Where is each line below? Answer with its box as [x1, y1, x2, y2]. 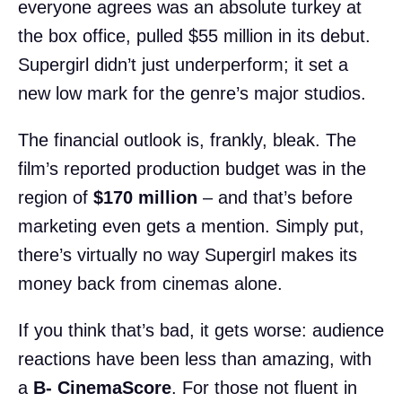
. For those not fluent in [171, 377, 357, 398]
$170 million [93, 187, 197, 207]
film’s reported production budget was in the [18, 158, 366, 179]
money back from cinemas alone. [18, 273, 283, 293]
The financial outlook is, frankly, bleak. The [18, 129, 356, 150]
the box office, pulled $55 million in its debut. [18, 25, 371, 46]
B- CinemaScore [33, 377, 171, 398]
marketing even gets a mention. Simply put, [18, 215, 364, 236]
